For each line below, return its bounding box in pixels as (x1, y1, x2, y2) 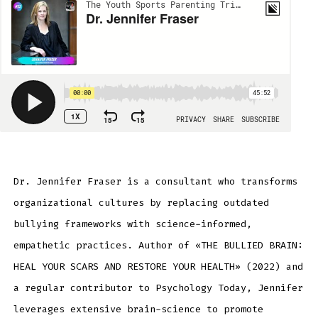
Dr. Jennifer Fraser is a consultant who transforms (13, 175, 297, 187)
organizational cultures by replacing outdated (13, 196, 269, 209)
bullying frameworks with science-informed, (13, 217, 252, 230)
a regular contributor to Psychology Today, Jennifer (13, 281, 303, 294)
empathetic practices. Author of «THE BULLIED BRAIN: (13, 238, 303, 251)
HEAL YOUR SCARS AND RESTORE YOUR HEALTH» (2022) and (13, 260, 303, 273)
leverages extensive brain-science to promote (13, 302, 263, 315)
